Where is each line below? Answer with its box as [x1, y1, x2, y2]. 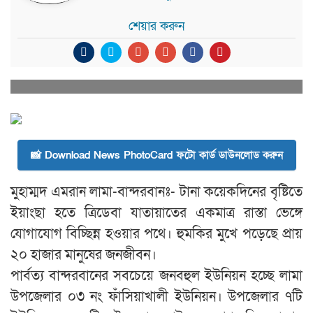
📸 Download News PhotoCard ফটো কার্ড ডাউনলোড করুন [30, 148, 283, 162]
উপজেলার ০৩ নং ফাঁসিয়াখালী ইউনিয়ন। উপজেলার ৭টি [10, 288, 303, 306]
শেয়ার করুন [129, 18, 184, 34]
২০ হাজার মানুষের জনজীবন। [10, 246, 156, 264]
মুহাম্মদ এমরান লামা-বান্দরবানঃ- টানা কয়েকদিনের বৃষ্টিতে [10, 183, 303, 201]
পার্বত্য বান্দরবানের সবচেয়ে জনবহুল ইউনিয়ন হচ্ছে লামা [10, 267, 303, 285]
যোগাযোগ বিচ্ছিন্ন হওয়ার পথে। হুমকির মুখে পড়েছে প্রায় [10, 225, 303, 243]
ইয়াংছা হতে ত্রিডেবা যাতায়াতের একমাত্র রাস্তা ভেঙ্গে [10, 204, 303, 222]
